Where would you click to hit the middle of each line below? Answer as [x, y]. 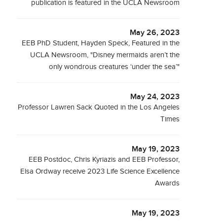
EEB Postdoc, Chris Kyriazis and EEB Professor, [104, 160]
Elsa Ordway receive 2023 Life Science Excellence [100, 171]
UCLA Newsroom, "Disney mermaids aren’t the [105, 55]
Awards [167, 183]
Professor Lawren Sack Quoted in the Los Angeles [99, 107]
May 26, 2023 [155, 33]
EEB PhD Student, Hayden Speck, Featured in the [101, 43]
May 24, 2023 [155, 97]
